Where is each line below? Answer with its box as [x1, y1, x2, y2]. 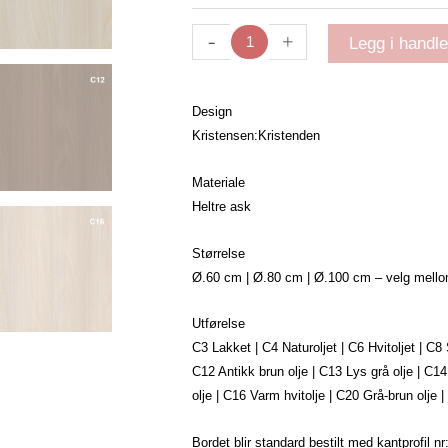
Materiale [192, 174, 245, 190]
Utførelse [192, 316, 245, 332]
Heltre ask [192, 198, 251, 214]
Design [192, 104, 232, 120]
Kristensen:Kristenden [192, 128, 320, 144]
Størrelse [192, 245, 245, 261]
